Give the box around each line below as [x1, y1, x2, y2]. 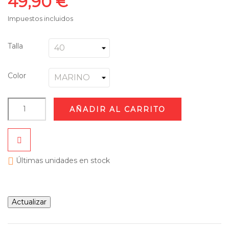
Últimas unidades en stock [14, 155, 110, 165]
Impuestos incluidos [8, 14, 73, 22]
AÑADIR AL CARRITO [70, 104, 166, 114]
